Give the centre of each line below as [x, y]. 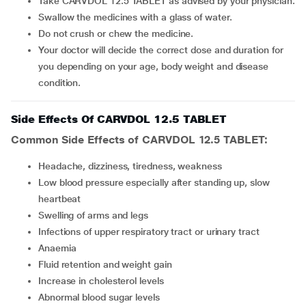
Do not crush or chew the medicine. [119, 33]
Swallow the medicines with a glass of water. [138, 17]
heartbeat [60, 199]
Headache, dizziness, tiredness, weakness [133, 166]
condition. [60, 83]
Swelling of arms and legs [96, 215]
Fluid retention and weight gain [108, 264]
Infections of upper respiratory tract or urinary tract [150, 232]
